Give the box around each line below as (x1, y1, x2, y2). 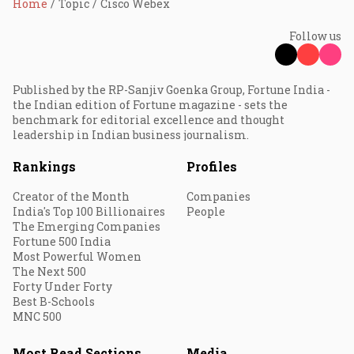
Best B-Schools (13, 294, 95, 309)
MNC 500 (13, 309, 62, 324)
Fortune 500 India (13, 234, 111, 249)
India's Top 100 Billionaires (13, 204, 165, 219)
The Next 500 (13, 264, 86, 279)
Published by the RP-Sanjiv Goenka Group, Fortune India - (13, 82, 330, 97)
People (186, 204, 225, 219)
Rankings (13, 158, 76, 175)
